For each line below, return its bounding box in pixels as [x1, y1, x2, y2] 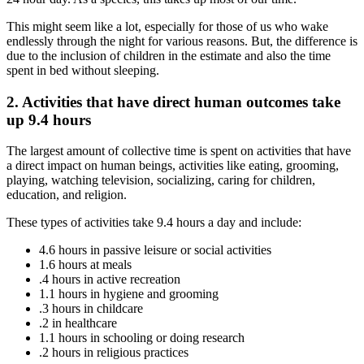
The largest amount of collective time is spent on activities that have [6, 144, 351, 158]
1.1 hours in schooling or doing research [39, 331, 245, 345]
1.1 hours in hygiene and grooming [39, 287, 219, 301]
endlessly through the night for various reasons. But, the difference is [6, 33, 357, 48]
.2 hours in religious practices [39, 345, 188, 360]
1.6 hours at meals [39, 258, 132, 272]
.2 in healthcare [39, 316, 117, 331]
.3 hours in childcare [39, 301, 143, 316]
